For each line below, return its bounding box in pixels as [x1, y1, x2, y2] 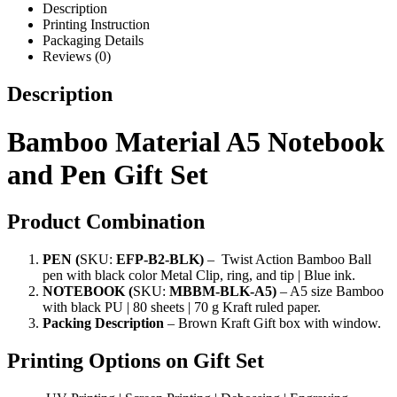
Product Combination [7, 209, 205, 233]
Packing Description [43, 315, 167, 331]
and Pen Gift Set [7, 158, 208, 191]
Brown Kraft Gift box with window [178, 315, 378, 331]
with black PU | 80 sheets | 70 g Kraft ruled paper [43, 299, 317, 315]
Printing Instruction [43, 17, 150, 33]
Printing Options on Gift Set [7, 348, 264, 372]
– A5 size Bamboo [276, 283, 384, 299]
